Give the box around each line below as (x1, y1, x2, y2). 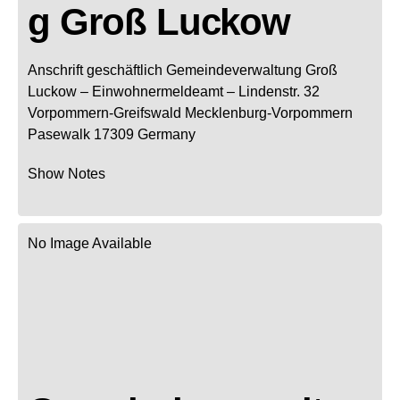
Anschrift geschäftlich (28, 62, 162, 78)
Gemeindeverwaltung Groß (166, 62, 337, 78)
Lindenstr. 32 (238, 83, 320, 99)
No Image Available (28, 235, 152, 251)
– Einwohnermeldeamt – (80, 83, 235, 99)
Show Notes (28, 165, 105, 181)
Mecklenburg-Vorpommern (185, 104, 353, 121)
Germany (137, 126, 196, 142)
